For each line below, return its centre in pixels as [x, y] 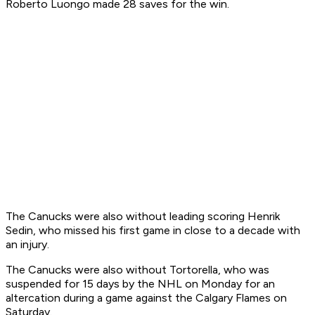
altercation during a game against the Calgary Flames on [146, 298]
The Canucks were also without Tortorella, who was [137, 270]
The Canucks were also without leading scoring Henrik [143, 217]
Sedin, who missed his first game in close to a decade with [153, 231]
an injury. [27, 245]
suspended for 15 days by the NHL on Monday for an [140, 284]
